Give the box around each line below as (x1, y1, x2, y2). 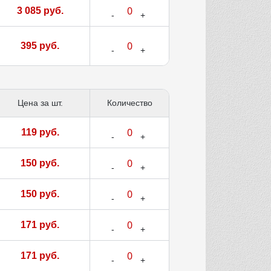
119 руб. (21, 127, 59, 138)
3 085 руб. (16, 5, 64, 16)
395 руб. (21, 41, 59, 51)
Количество (106, 98, 152, 108)
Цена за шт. (17, 98, 63, 108)
